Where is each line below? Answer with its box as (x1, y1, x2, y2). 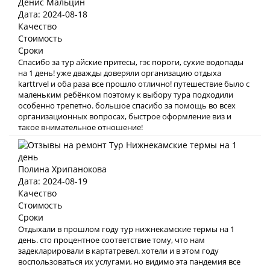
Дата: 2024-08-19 (18, 175, 87, 187)
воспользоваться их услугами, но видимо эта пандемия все (18, 256, 240, 267)
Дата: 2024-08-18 (18, 8, 87, 20)
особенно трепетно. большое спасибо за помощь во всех (18, 100, 236, 111)
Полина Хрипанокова (18, 163, 107, 175)
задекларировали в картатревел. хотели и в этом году (18, 245, 219, 256)
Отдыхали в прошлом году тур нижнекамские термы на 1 (18, 224, 234, 234)
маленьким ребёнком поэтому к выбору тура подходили (18, 89, 233, 100)
